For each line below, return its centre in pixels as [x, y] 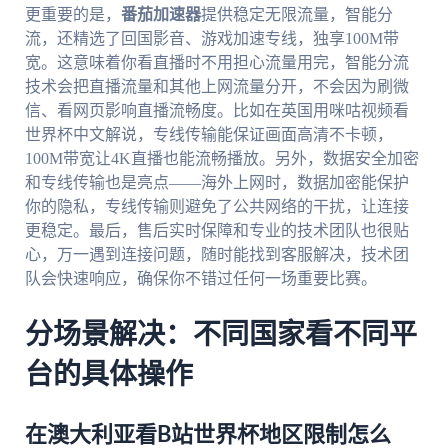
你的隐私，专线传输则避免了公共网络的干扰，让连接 [216, 207]
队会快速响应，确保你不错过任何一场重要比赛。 [200, 279]
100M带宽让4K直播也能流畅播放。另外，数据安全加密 [221, 159]
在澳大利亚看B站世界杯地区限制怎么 [207, 434]
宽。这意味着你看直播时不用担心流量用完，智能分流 [216, 63]
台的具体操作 [108, 375]
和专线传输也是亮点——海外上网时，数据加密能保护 [216, 183]
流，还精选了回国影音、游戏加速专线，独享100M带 [211, 39]
